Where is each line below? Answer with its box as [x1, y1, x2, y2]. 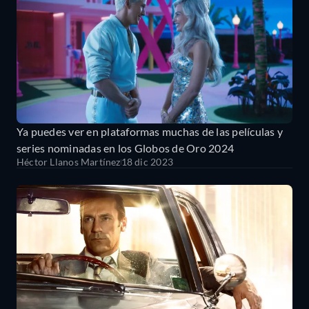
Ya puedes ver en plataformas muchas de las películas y [17, 125, 283, 138]
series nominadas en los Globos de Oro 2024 [17, 141, 235, 154]
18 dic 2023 [121, 156, 173, 168]
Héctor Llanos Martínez [17, 156, 121, 168]
